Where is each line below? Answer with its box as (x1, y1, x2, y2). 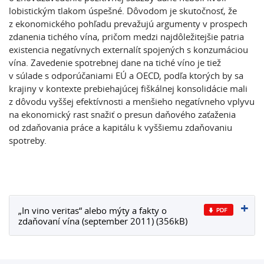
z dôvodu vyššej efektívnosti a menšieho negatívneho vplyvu (9, 95, 255, 107)
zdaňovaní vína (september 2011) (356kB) (18, 215, 187, 227)
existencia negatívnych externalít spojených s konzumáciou (9, 44, 248, 55)
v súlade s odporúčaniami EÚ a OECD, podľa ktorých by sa (9, 70, 243, 81)
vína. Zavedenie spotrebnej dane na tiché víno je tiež (9, 57, 221, 68)
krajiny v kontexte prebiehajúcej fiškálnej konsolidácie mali (9, 82, 247, 94)
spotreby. (9, 134, 47, 146)
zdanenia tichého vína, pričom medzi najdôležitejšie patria (9, 31, 244, 42)
